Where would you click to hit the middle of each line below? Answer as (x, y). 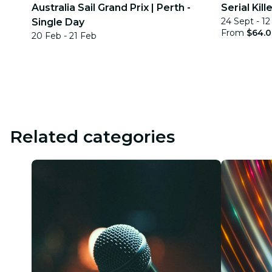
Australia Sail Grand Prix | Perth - (111, 8)
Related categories (92, 137)
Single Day (58, 22)
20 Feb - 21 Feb (64, 36)
